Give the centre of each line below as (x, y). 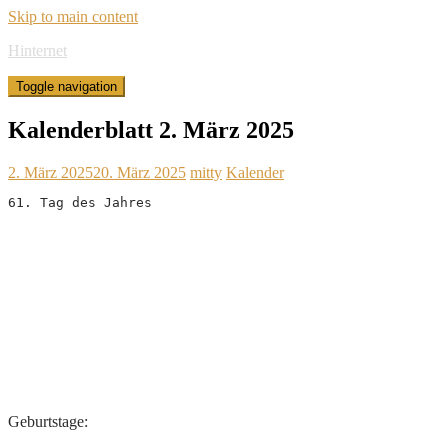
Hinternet (37, 50)
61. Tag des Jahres (80, 202)
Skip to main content (73, 16)
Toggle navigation (66, 86)
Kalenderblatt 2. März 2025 (151, 129)
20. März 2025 (139, 172)
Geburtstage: (48, 421)
